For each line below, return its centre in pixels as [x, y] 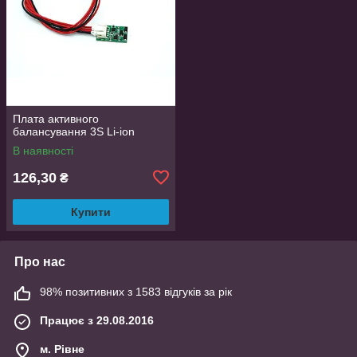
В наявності [43, 150]
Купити [91, 212]
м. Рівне [62, 349]
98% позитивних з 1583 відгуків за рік [136, 291]
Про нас [40, 261]
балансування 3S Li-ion [74, 131]
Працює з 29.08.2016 [97, 320]
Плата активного [56, 118]
